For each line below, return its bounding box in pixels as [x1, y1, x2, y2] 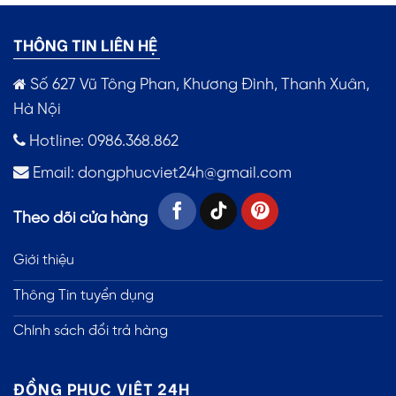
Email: [29, 164, 78, 181]
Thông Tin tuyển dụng [13, 288, 154, 304]
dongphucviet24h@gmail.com [78, 164, 292, 181]
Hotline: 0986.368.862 [26, 133, 179, 149]
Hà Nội [13, 101, 61, 118]
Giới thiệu [13, 253, 74, 269]
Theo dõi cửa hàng [13, 210, 148, 227]
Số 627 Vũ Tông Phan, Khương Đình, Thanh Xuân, [30, 76, 369, 93]
